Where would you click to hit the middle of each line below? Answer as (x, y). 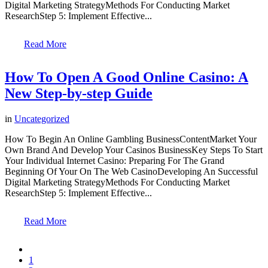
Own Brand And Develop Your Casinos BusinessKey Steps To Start (134, 150)
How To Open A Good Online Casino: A (127, 77)
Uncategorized (42, 119)
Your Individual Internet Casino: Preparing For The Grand (115, 161)
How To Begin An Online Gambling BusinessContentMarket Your (131, 139)
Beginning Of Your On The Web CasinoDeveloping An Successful (131, 172)
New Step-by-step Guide (79, 94)
